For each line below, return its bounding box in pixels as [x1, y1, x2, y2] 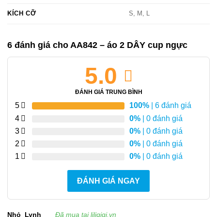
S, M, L [129, 10, 150, 17]
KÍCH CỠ [7, 10, 36, 17]
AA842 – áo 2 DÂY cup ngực [70, 40, 187, 50]
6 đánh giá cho [7, 40, 70, 50]
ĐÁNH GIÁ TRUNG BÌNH [75, 89, 142, 96]
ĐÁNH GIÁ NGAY [77, 177, 140, 186]
